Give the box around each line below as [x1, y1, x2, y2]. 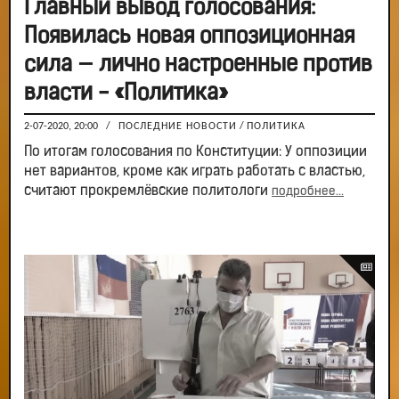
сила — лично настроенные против [24, 54, 372, 77]
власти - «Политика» [24, 83, 228, 106]
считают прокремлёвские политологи [24, 184, 272, 199]
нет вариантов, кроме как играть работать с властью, [24, 165, 365, 180]
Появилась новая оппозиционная [24, 26, 354, 49]
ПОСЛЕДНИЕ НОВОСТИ [118, 121, 237, 133]
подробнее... [272, 185, 344, 199]
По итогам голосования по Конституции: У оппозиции [24, 145, 367, 160]
